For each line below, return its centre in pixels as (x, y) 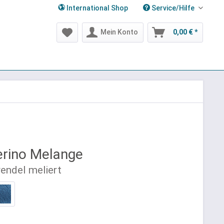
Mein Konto (119, 32)
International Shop (96, 8)
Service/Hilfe (173, 8)
